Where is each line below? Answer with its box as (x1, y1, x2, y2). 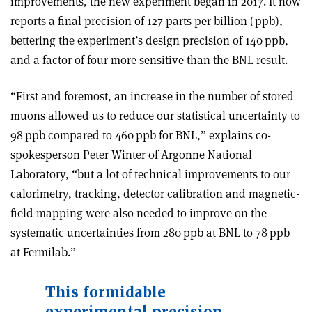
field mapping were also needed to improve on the (10, 205, 267, 221)
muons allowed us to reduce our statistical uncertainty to (10, 107, 300, 123)
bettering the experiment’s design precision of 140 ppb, (10, 32, 288, 48)
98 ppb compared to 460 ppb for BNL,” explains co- (10, 127, 271, 143)
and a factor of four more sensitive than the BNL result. (10, 52, 288, 68)
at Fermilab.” (10, 244, 76, 260)
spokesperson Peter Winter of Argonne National (10, 146, 252, 162)
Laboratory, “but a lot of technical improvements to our (10, 166, 290, 182)
